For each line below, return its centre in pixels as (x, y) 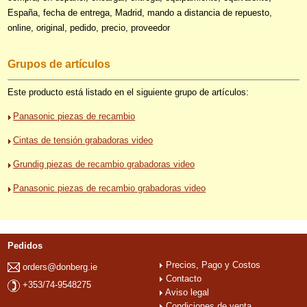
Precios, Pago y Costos (213, 265)
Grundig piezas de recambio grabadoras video (104, 164)
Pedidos (25, 245)
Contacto (184, 278)
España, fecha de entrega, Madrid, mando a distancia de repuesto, (140, 13)
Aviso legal (187, 292)
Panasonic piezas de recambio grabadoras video (110, 188)
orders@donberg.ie (60, 267)
